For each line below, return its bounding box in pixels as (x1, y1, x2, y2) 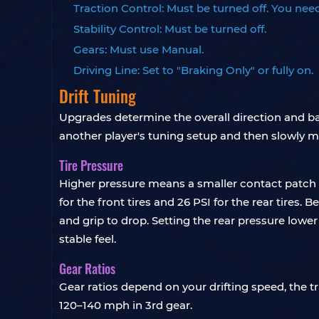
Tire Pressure (59, 156, 123, 174)
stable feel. (59, 232, 116, 246)
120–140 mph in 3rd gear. (59, 298, 192, 312)
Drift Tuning (59, 84, 136, 108)
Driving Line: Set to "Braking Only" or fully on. (73, 63, 313, 77)
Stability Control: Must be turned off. (73, 22, 266, 36)
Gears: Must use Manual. (73, 43, 204, 56)
